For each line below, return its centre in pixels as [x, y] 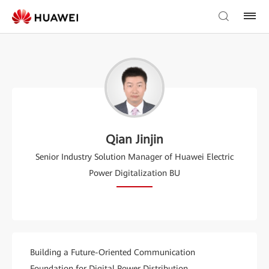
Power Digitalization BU [134, 173]
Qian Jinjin [134, 139]
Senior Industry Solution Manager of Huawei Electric [134, 157]
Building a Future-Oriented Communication [113, 252]
